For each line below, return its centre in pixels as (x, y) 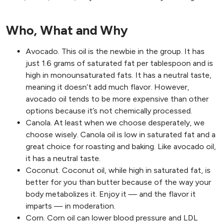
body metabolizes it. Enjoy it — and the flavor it (111, 194)
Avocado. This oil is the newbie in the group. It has (115, 51)
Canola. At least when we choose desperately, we (115, 122)
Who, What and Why (67, 30)
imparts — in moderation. (71, 206)
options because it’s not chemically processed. (109, 111)
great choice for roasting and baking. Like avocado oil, (121, 146)
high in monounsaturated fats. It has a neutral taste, (119, 75)
